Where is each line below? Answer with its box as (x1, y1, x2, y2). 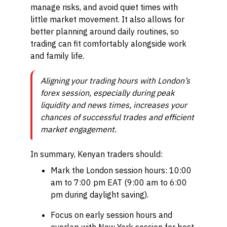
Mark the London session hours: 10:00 (51, 165, 192, 175)
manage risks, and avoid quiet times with (30, 2, 178, 12)
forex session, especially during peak (41, 88, 174, 98)
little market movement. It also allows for (30, 14, 184, 24)
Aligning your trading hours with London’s (41, 75, 190, 86)
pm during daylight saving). (51, 190, 148, 200)
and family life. (30, 51, 84, 61)
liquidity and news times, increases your (41, 100, 187, 110)
